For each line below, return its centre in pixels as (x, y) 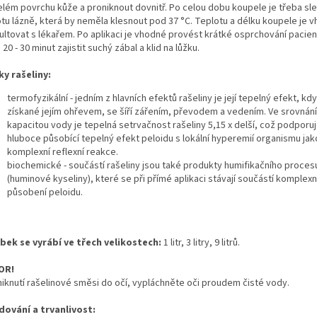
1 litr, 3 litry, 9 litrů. (202, 242)
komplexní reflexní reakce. (63, 152)
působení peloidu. (45, 192)
